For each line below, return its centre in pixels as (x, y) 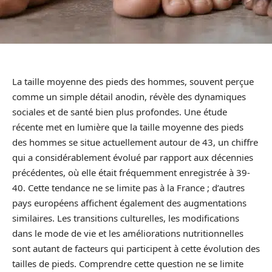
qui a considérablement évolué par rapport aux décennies (133, 157)
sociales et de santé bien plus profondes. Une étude (120, 112)
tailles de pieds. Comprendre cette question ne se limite (128, 263)
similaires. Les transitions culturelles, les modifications (126, 218)
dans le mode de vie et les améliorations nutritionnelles (128, 233)
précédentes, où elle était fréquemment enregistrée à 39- (131, 172)
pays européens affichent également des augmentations (129, 203)
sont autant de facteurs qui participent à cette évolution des (136, 248)
